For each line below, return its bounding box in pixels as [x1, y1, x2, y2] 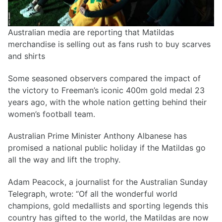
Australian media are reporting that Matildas [8, 27, 174, 37]
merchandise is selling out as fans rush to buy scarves [8, 39, 211, 49]
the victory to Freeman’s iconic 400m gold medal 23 [8, 85, 205, 95]
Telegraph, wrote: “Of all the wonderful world [8, 189, 177, 199]
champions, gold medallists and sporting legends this [8, 201, 208, 211]
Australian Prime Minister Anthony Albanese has [8, 131, 187, 141]
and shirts [8, 51, 45, 61]
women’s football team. [8, 109, 95, 119]
